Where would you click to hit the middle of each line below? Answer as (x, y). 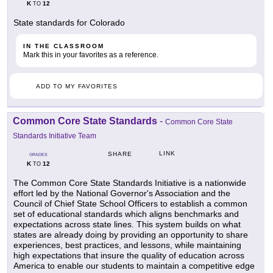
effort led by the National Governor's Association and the (122, 193)
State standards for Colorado (69, 23)
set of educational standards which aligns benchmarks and (126, 214)
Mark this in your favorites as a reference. (91, 55)
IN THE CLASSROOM (64, 46)
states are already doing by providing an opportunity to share (131, 235)
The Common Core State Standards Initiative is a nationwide (130, 183)
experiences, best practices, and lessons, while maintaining (127, 245)
